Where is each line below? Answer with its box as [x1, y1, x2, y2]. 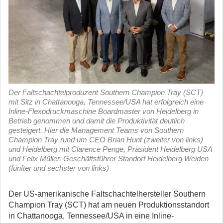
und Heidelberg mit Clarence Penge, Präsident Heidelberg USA [8, 145, 212, 153]
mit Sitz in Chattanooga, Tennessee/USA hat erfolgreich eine [8, 98, 204, 106]
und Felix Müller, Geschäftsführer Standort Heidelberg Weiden [8, 154, 209, 163]
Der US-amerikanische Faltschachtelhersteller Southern [8, 190, 206, 198]
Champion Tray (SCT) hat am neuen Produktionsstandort [8, 201, 209, 209]
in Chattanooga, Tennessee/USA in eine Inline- [8, 212, 174, 220]
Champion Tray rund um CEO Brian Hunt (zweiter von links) [8, 135, 203, 144]
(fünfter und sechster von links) [8, 164, 109, 172]
